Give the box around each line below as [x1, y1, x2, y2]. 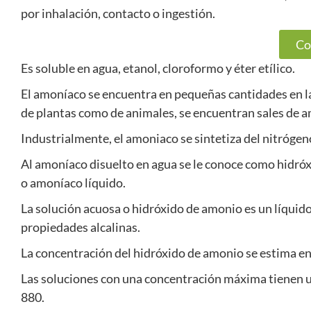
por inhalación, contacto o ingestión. [21, 6, 215, 21]
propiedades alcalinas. [21, 219, 140, 235]
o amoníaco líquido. [21, 175, 126, 190]
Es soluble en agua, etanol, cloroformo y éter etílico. [21, 60, 295, 76]
